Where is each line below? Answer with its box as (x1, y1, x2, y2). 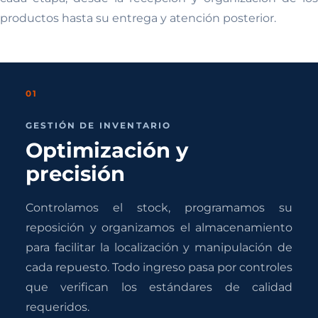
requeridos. (26, 300, 89, 314)
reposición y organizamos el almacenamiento (26, 220, 292, 234)
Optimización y (26, 137, 188, 163)
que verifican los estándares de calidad (26, 280, 292, 294)
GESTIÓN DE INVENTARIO (26, 120, 172, 131)
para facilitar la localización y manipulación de (26, 240, 292, 254)
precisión (26, 160, 125, 186)
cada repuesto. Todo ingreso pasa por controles (26, 260, 292, 274)
